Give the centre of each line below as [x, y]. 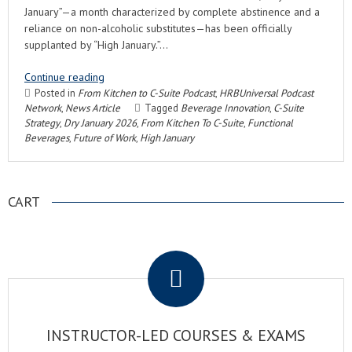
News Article [93, 108]
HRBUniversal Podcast [266, 93]
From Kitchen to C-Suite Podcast [147, 93]
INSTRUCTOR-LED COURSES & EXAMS [176, 335]
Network [43, 108]
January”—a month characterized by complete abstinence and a [172, 12]
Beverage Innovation [225, 108]
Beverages [47, 138]
